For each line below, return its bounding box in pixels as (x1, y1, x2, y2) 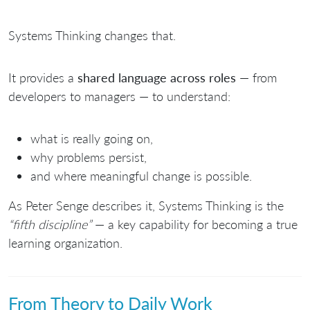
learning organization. (8, 235, 122, 250)
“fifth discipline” (8, 216, 91, 232)
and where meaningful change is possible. (30, 167, 252, 183)
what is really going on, (30, 130, 153, 146)
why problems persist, (30, 149, 147, 165)
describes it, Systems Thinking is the (89, 197, 284, 213)
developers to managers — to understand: (8, 88, 230, 104)
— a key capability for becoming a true (91, 216, 298, 232)
